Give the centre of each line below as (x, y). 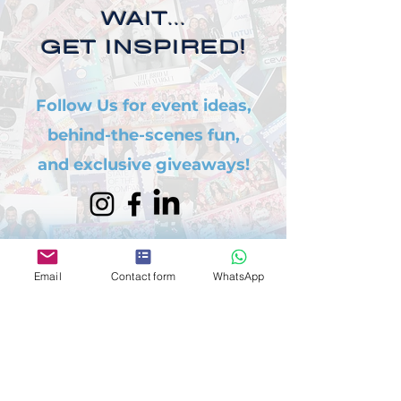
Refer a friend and (143, 387)
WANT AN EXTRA (143, 309)
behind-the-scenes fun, (143, 135)
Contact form (143, 276)
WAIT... (143, 15)
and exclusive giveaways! (143, 165)
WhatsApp (239, 276)
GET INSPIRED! (143, 44)
